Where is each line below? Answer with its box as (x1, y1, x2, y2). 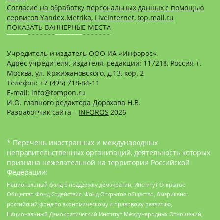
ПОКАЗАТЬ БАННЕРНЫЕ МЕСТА (7, 22, 111, 32)
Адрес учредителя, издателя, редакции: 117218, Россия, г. (7, 58, 202, 68)
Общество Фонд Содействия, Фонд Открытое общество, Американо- (7, 191, 189, 198)
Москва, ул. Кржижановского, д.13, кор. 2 (7, 68, 144, 78)
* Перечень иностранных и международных (7, 137, 158, 147)
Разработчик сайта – (7, 107, 79, 117)
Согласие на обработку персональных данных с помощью (7, 2, 204, 12)
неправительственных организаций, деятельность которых (7, 147, 210, 157)
